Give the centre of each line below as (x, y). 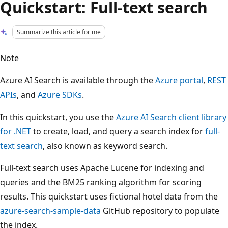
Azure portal (179, 80)
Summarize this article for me (59, 32)
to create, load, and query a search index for (118, 131)
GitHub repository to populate (160, 210)
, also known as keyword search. (105, 145)
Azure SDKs (60, 94)
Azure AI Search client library (171, 117)
